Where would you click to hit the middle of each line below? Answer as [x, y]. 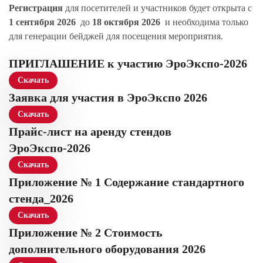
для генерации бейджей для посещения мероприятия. [116, 36]
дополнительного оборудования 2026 [107, 249]
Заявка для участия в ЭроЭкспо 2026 [108, 97]
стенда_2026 [41, 198]
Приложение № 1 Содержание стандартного [127, 182]
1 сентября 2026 [42, 22]
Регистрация [36, 8]
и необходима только [204, 22]
